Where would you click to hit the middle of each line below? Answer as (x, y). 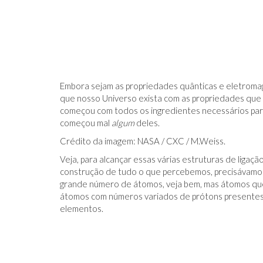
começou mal (86, 123)
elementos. (82, 208)
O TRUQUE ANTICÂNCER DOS (172, 87)
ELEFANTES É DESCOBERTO (168, 98)
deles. (147, 123)
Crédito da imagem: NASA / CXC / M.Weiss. (143, 141)
